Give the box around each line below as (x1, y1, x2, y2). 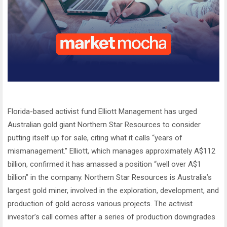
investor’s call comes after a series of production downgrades (8, 212, 215, 222)
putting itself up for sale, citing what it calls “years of (8, 133, 182, 143)
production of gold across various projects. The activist (8, 199, 193, 209)
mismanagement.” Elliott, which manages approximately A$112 (8, 146, 215, 156)
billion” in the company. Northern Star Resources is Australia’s (8, 173, 212, 182)
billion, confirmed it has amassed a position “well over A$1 (8, 160, 201, 169)
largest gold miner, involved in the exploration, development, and (8, 186, 219, 196)
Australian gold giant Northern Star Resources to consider (8, 120, 201, 130)
